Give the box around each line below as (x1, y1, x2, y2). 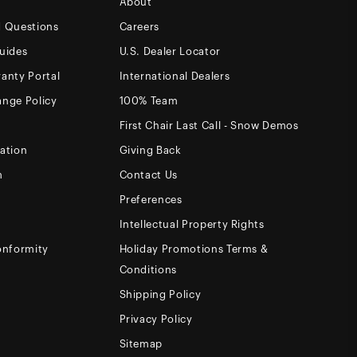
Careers (119, 21, 160, 32)
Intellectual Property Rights (119, 218, 265, 229)
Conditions (119, 264, 178, 275)
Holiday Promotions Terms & (119, 243, 269, 254)
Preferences (119, 194, 182, 205)
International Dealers (119, 70, 230, 81)
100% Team (119, 95, 178, 106)
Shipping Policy (119, 288, 202, 300)
